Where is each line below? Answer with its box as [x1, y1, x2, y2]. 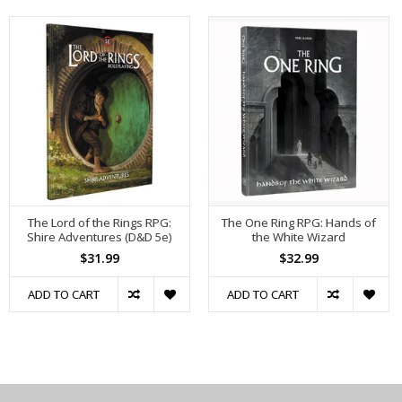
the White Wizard [251, 229, 345, 246]
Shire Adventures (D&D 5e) [27, 229, 172, 246]
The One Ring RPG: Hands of [221, 214, 376, 232]
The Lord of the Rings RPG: [27, 214, 171, 232]
